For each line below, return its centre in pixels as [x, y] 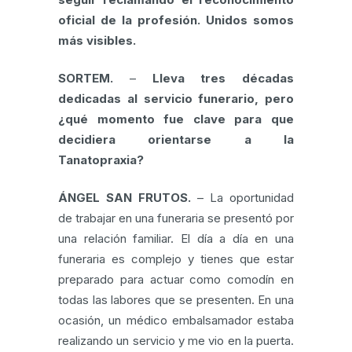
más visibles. [97, 40]
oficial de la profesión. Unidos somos [176, 20]
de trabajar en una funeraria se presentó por [176, 218]
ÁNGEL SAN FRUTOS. [125, 198]
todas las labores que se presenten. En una [176, 300]
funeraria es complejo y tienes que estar [176, 259]
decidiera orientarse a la [176, 139]
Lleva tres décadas [223, 78]
